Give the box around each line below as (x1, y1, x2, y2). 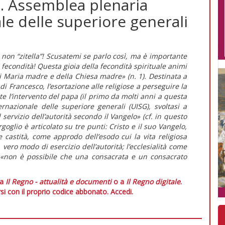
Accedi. (110, 186, 133, 196)
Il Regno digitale (126, 176, 180, 186)
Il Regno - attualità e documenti (6, 176, 111, 186)
